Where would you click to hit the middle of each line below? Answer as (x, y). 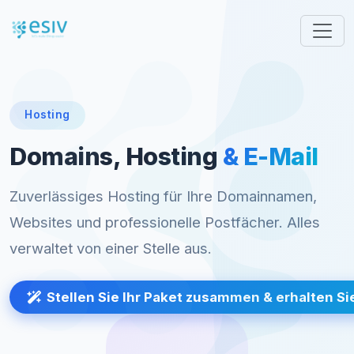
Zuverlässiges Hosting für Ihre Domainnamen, (163, 196)
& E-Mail (270, 156)
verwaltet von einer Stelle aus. (111, 248)
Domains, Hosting (116, 156)
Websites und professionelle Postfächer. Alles (165, 222)
